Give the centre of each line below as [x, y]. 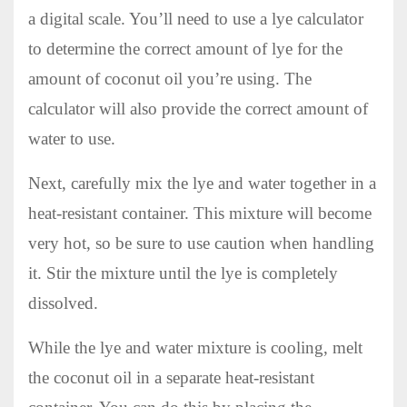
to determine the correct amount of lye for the [185, 48]
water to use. [72, 138]
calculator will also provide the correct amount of [198, 108]
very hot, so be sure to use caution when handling [201, 243]
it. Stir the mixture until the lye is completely [183, 273]
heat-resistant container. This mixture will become [200, 213]
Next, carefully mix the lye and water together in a [202, 183]
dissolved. [63, 303]
